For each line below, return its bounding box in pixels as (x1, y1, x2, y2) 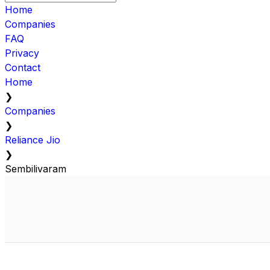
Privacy (5, 46, 39, 59)
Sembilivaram (5, 162, 66, 175)
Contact (5, 61, 40, 74)
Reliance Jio (5, 133, 60, 146)
